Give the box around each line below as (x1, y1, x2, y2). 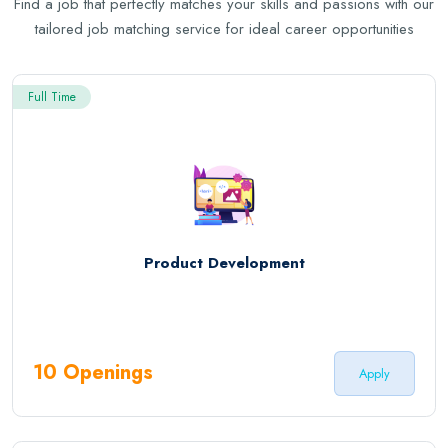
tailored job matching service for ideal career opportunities (34, 17, 414, 40)
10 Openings (33, 358, 153, 388)
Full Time (28, 87, 76, 106)
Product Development (143, 252, 305, 275)
